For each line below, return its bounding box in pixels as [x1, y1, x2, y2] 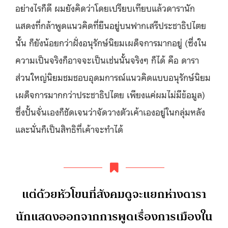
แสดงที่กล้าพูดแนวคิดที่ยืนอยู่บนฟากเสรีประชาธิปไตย [15, 18, 206, 31]
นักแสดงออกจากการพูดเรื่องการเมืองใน [15, 206, 213, 226]
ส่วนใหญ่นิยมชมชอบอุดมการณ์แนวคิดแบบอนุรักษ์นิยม [15, 70, 211, 83]
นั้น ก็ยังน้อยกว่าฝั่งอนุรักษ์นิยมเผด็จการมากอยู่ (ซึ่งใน [15, 36, 207, 48]
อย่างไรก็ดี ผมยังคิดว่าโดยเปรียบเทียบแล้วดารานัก [15, 1, 195, 14]
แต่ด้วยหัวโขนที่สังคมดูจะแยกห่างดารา [22, 184, 206, 204]
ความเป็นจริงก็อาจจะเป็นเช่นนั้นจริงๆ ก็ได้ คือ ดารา [15, 53, 199, 66]
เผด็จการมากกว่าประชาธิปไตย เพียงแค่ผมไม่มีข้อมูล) [15, 88, 205, 100]
